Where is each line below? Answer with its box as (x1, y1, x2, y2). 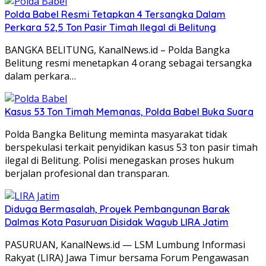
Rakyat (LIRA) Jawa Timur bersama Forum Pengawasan (5, 251, 249, 264)
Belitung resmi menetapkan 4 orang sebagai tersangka (5, 56, 252, 69)
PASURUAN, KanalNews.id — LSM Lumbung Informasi (5, 237, 245, 251)
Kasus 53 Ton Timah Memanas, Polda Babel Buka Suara (5, 105, 254, 118)
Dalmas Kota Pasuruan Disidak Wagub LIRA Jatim (5, 216, 229, 228)
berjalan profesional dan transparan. (5, 166, 169, 180)
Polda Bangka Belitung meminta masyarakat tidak (5, 127, 227, 141)
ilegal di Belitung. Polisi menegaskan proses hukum (5, 153, 234, 167)
